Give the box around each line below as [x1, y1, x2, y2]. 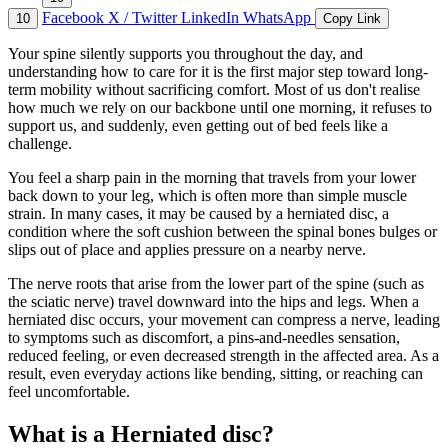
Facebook [42, 9, 108, 27]
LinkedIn [181, 9, 243, 27]
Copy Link [323, 11, 381, 27]
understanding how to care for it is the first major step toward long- [8, 63, 428, 81]
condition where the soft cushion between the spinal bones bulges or [8, 223, 437, 241]
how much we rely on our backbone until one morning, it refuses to [8, 99, 432, 117]
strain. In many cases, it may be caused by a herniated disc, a [8, 205, 389, 223]
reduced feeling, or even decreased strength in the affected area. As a [8, 347, 439, 365]
